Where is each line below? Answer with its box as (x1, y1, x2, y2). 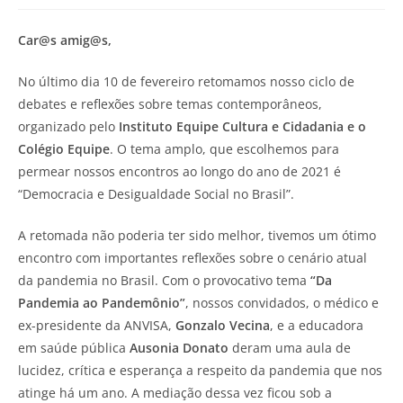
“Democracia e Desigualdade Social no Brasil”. (18, 184, 298, 202)
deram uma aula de (228, 338, 351, 356)
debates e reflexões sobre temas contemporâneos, (18, 94, 322, 112)
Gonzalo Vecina (175, 316, 270, 334)
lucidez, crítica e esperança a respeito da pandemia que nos (18, 361, 382, 379)
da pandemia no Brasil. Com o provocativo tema (18, 271, 310, 289)
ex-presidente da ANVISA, (18, 316, 175, 334)
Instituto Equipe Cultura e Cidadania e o (119, 117, 366, 135)
